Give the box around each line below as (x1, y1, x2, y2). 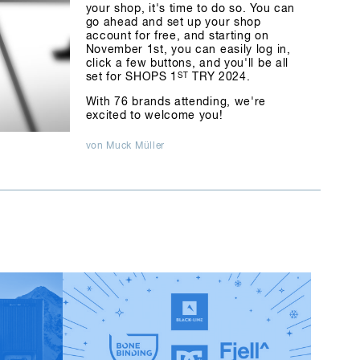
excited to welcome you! (85, 110, 223, 121)
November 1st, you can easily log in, (85, 44, 291, 55)
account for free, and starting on (85, 31, 269, 42)
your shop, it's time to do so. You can (85, 3, 296, 14)
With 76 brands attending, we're (85, 96, 267, 108)
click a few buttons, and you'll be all (85, 58, 289, 69)
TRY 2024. (188, 72, 251, 83)
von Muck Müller (85, 141, 165, 151)
